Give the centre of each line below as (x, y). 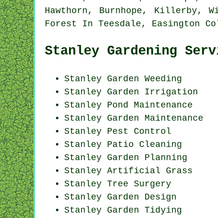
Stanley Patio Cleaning (123, 144)
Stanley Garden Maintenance (134, 118)
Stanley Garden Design (120, 197)
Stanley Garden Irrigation (131, 92)
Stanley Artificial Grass (128, 171)
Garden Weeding (145, 79)
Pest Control (139, 131)
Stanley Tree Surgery (118, 184)
